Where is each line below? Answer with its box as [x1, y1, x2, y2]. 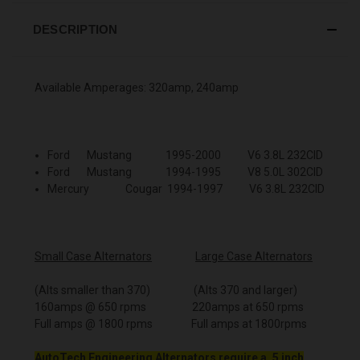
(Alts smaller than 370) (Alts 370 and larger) [35, 283, 297, 297]
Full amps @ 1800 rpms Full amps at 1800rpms [35, 317, 307, 330]
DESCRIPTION [32, 22, 118, 36]
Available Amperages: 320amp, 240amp [35, 80, 239, 94]
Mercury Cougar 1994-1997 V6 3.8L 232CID [47, 182, 325, 195]
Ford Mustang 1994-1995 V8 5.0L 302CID [47, 165, 324, 178]
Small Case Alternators [35, 249, 152, 263]
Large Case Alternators [195, 249, 313, 263]
